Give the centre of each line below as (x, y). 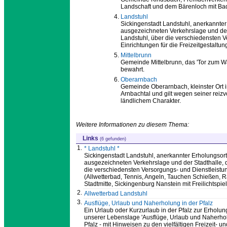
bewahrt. (133, 70)
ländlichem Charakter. (151, 101)
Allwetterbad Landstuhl (116, 194)
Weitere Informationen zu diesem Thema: (133, 125)
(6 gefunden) (113, 139)
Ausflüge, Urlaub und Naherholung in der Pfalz (148, 203)
